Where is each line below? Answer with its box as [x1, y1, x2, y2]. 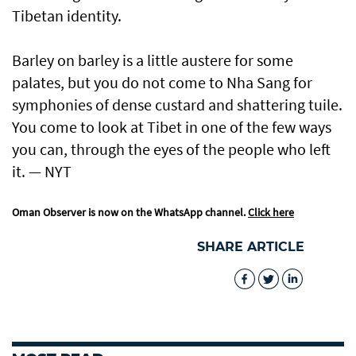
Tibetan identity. [12, 6, 122, 26]
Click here [248, 205, 294, 220]
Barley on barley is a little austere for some [12, 50, 293, 71]
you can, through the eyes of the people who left [12, 139, 331, 160]
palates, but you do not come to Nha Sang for [12, 72, 312, 93]
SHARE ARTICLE [197, 239, 304, 255]
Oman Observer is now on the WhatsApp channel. [12, 205, 248, 220]
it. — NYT [12, 161, 72, 182]
